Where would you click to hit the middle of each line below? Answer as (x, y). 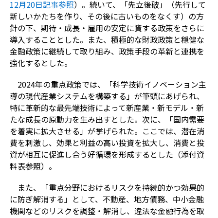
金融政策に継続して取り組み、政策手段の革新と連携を (107, 51)
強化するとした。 (41, 63)
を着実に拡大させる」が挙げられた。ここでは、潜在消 (107, 131)
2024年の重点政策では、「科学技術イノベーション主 (112, 84)
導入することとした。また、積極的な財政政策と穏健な (107, 39)
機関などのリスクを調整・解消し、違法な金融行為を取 (107, 210)
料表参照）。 (33, 166)
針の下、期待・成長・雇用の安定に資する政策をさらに (107, 27)
